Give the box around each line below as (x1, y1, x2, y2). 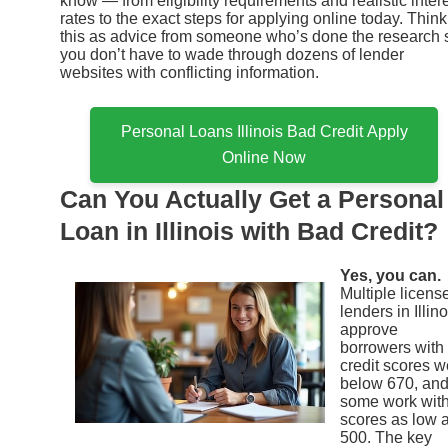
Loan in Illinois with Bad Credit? (60, 217, 438, 246)
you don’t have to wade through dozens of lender (60, 45, 404, 63)
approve (340, 321, 398, 339)
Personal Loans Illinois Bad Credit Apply (120, 123, 408, 141)
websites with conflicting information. (60, 63, 319, 81)
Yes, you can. (340, 267, 441, 285)
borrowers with (340, 339, 444, 357)
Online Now (222, 149, 306, 167)
